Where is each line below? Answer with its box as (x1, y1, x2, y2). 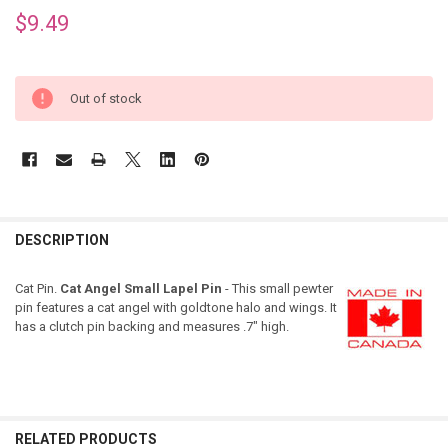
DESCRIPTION (14, 232, 109, 249)
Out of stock (69, 91, 142, 107)
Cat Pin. (14, 280, 60, 296)
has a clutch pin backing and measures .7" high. (14, 318, 289, 334)
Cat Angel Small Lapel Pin (59, 280, 222, 296)
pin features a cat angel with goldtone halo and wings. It (14, 299, 337, 315)
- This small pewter (221, 280, 333, 296)
